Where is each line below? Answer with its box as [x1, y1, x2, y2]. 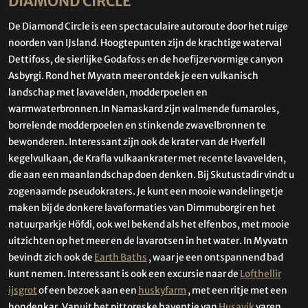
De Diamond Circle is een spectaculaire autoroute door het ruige [8, 20, 288, 32]
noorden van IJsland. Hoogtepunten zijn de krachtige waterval [8, 36, 282, 49]
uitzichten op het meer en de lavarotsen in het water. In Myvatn [8, 234, 288, 247]
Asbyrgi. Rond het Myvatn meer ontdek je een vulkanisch [8, 69, 258, 82]
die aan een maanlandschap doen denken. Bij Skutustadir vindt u [8, 168, 294, 181]
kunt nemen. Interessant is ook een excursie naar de [8, 267, 240, 280]
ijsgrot [8, 284, 37, 296]
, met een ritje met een [186, 284, 287, 296]
